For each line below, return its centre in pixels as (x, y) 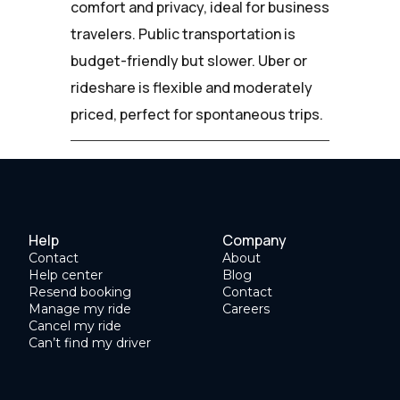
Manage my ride (80, 308)
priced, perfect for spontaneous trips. (197, 114)
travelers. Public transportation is (183, 33)
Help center (66, 275)
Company (254, 240)
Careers (246, 308)
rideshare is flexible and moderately (192, 87)
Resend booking (80, 292)
